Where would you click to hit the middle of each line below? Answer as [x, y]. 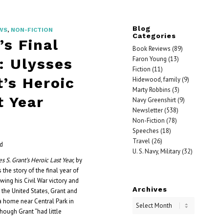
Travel [141, 141]
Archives [150, 189]
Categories [154, 36]
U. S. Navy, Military [156, 151]
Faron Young [149, 59]
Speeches [145, 131]
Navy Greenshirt [154, 100]
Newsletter [147, 110]
